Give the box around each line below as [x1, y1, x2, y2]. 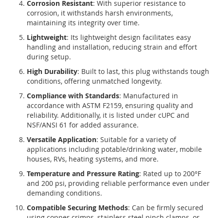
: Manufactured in [119, 91, 178, 101]
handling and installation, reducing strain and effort [27, 42, 197, 52]
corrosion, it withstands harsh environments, [27, 8, 173, 18]
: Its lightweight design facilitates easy [67, 33, 191, 42]
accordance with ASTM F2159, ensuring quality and [27, 101, 193, 110]
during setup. [27, 52, 71, 62]
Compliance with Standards [27, 91, 119, 101]
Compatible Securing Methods [27, 203, 128, 213]
